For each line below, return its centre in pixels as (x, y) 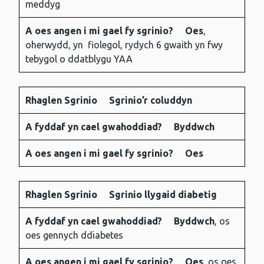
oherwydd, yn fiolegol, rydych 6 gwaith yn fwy (124, 45)
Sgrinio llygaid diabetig (163, 195)
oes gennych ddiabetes (74, 235)
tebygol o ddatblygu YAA (79, 59)
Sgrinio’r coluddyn (151, 100)
